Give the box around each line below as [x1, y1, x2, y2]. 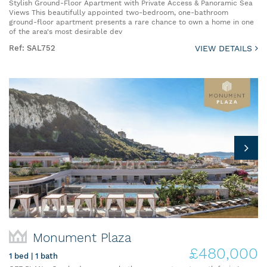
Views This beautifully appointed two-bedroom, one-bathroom [9, 8, 228, 17]
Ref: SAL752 [9, 43, 55, 52]
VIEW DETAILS [195, 43, 255, 53]
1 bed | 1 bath [9, 251, 58, 260]
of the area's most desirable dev [9, 27, 122, 36]
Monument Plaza [33, 229, 131, 245]
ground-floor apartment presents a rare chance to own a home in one [9, 17, 254, 26]
